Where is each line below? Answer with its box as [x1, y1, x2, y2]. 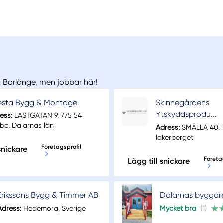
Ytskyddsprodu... [155, 110, 217, 119]
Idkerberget [155, 133, 193, 142]
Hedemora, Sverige [21, 204, 86, 213]
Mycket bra [160, 204, 196, 213]
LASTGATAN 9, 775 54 [12, 111, 82, 120]
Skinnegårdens [155, 98, 209, 108]
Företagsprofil [41, 143, 81, 151]
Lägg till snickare [128, 156, 190, 166]
